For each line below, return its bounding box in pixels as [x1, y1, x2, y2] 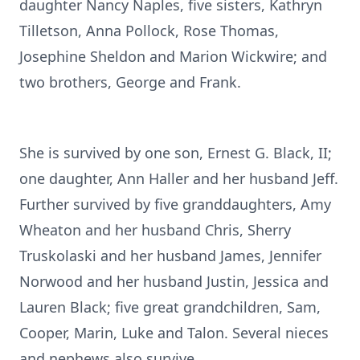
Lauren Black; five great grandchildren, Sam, [19, 297, 321, 317]
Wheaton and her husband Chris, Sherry [19, 220, 291, 239]
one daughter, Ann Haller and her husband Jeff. [19, 169, 338, 188]
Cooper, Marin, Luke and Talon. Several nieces [19, 323, 329, 342]
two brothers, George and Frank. [19, 72, 241, 92]
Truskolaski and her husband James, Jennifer [19, 246, 321, 265]
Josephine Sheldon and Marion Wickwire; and [19, 47, 327, 66]
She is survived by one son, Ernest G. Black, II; [19, 143, 332, 162]
